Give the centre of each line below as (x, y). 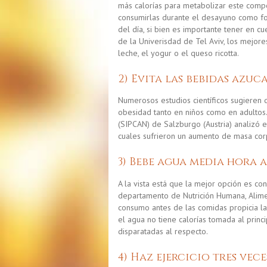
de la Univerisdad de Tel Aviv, (173, 41)
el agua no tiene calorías (162, 219)
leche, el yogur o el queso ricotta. (178, 53)
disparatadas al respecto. (163, 231)
